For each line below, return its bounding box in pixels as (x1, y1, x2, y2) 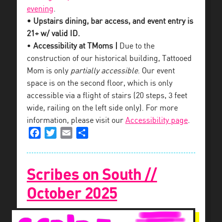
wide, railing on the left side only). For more (27, 104, 178, 112)
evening (27, 5, 54, 13)
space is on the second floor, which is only (27, 79, 172, 88)
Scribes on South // (27, 166, 157, 183)
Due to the (117, 42, 155, 51)
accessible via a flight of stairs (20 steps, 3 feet (27, 92, 187, 100)
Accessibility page (125, 116, 188, 125)
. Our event (138, 67, 175, 75)
